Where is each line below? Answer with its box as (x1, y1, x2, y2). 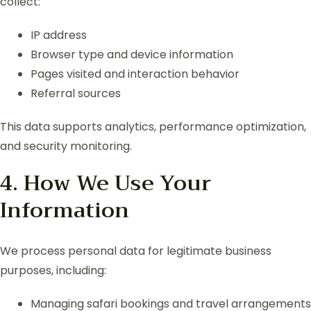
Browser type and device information (31, 46, 233, 62)
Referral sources (31, 85, 121, 101)
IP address (31, 26, 87, 43)
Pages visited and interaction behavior (31, 65, 239, 82)
